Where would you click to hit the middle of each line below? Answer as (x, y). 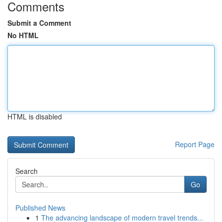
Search (27, 171)
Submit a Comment (39, 23)
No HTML (23, 35)
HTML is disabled (35, 116)
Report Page (195, 144)
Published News (40, 208)
